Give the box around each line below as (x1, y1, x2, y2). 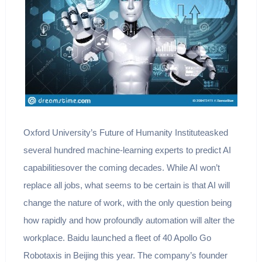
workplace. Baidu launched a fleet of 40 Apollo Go (23, 233, 211, 243)
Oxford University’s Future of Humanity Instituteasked (23, 127, 228, 138)
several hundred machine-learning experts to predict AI (23, 145, 231, 156)
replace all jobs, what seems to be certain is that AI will (23, 180, 230, 191)
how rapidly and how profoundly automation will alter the (23, 215, 235, 226)
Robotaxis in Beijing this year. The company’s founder (23, 250, 227, 261)
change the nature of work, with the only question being (23, 198, 232, 208)
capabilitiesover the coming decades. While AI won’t (23, 163, 220, 173)
